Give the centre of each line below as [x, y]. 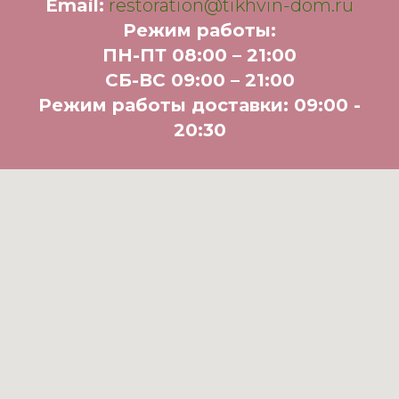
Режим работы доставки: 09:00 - [199, 105]
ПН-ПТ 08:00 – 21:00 [199, 55]
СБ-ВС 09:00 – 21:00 [199, 80]
